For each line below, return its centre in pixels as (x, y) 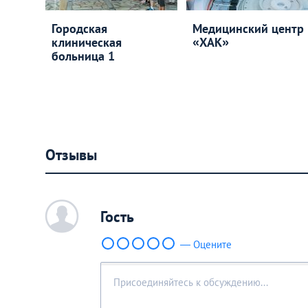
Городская (79, 29)
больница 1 (83, 56)
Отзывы (71, 155)
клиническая (87, 42)
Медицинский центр (248, 29)
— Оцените (206, 244)
